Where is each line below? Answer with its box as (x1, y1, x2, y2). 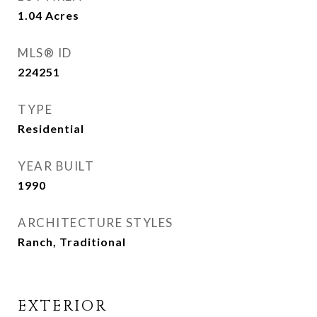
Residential (18, 122, 84, 135)
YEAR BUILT (18, 158, 94, 173)
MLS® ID (18, 45, 72, 60)
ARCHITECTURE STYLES (18, 215, 173, 230)
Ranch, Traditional (18, 235, 126, 248)
